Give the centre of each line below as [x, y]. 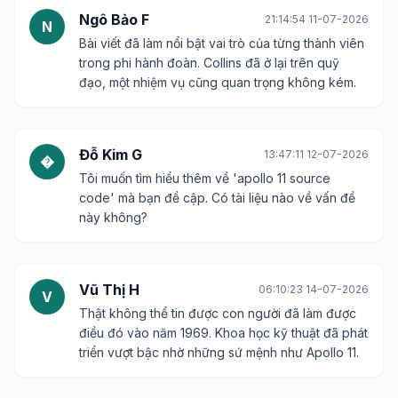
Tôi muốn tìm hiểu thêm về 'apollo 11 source [205, 178]
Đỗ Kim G [111, 154]
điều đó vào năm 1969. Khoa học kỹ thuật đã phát [223, 332]
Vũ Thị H [109, 289]
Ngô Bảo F [114, 19]
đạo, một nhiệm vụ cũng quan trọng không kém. [218, 82]
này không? [113, 217]
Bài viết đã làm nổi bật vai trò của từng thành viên [222, 43]
